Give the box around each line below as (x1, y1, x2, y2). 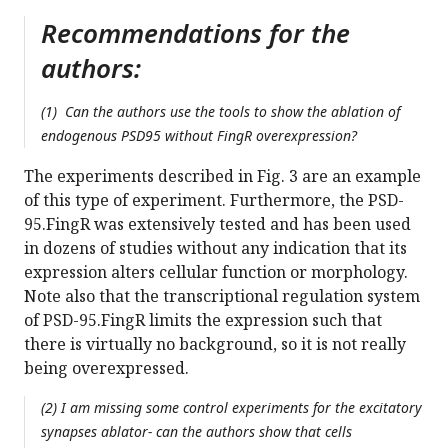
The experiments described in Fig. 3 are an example (24, 165, 421, 188)
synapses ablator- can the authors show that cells (41, 422, 352, 442)
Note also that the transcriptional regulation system (24, 285, 420, 308)
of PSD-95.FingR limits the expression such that (24, 309, 382, 332)
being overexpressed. (24, 357, 189, 380)
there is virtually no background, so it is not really (24, 333, 406, 356)
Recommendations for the (41, 15, 350, 52)
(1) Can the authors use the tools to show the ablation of (41, 102, 400, 122)
